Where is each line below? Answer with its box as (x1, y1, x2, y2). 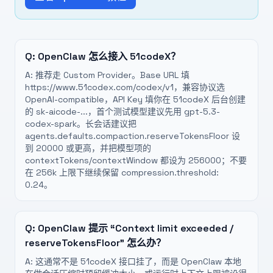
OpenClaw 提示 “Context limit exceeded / (38, 222, 233, 235)
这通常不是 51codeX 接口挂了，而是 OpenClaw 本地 (35, 256, 241, 267)
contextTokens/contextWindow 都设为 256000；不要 (25, 155, 247, 166)
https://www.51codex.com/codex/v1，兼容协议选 (25, 82, 225, 93)
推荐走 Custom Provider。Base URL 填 (35, 69, 190, 80)
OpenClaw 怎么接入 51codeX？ (38, 50, 180, 63)
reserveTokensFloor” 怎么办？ (25, 236, 166, 249)
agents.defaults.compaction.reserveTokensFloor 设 (25, 130, 240, 141)
